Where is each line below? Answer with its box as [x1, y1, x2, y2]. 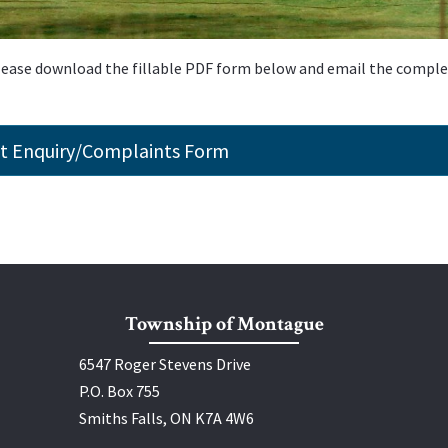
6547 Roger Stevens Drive [79, 354, 251, 375]
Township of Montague [124, 311, 324, 338]
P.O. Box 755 [79, 381, 160, 402]
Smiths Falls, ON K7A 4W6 [79, 408, 254, 429]
